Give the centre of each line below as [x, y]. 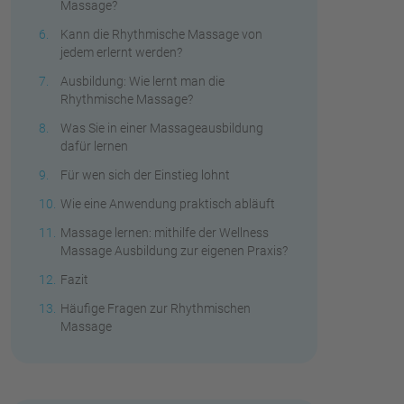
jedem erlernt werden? [121, 52]
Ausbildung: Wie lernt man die [142, 81]
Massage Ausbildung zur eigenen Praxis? [174, 250]
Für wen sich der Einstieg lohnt [145, 174]
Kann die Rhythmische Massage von [161, 34]
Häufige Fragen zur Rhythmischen [156, 308]
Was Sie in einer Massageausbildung [162, 128]
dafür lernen [94, 146]
